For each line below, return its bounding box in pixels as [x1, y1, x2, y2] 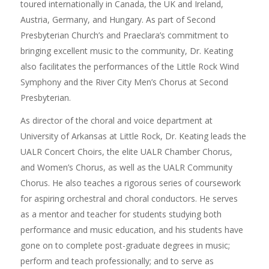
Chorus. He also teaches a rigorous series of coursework [20, 177, 241, 189]
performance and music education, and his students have [20, 224, 243, 236]
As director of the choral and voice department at [20, 115, 213, 127]
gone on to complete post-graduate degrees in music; [20, 240, 230, 252]
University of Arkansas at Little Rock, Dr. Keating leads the [20, 130, 246, 142]
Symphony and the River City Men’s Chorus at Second [20, 76, 228, 88]
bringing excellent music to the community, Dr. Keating [20, 45, 233, 57]
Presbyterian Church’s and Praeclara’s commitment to [20, 29, 229, 41]
